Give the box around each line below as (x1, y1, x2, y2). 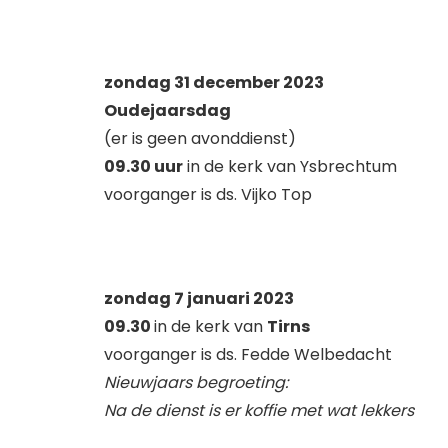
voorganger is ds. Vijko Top (104, 182, 312, 206)
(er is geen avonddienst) (104, 126, 296, 150)
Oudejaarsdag (104, 98, 231, 122)
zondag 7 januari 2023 (104, 286, 294, 310)
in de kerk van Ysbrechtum (183, 154, 397, 178)
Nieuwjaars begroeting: (104, 370, 288, 394)
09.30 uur (104, 154, 183, 178)
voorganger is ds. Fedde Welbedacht (104, 342, 392, 366)
